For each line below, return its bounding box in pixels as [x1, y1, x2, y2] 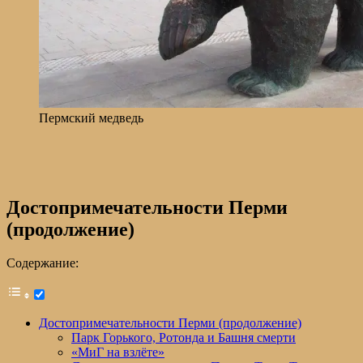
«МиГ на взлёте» [71, 345, 164, 360]
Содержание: [6, 256, 79, 271]
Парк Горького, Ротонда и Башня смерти [71, 331, 296, 345]
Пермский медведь [39, 110, 143, 125]
